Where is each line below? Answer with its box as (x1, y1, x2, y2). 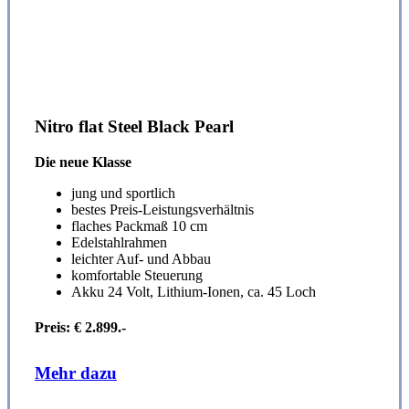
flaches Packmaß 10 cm (70, 217, 207, 234)
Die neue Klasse (34, 153, 131, 170)
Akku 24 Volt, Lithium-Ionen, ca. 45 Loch (70, 283, 316, 299)
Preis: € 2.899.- (34, 319, 126, 335)
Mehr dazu (34, 362, 117, 383)
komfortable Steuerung (70, 267, 203, 283)
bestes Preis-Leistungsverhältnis (70, 201, 254, 217)
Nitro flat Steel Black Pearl (34, 116, 234, 136)
